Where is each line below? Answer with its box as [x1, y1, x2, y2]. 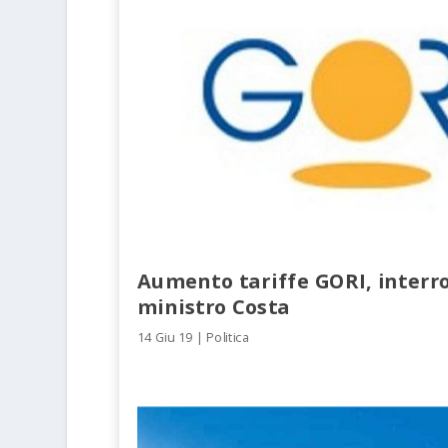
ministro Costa [137, 291, 291, 319]
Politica [206, 328, 250, 346]
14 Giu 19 [137, 328, 193, 346]
